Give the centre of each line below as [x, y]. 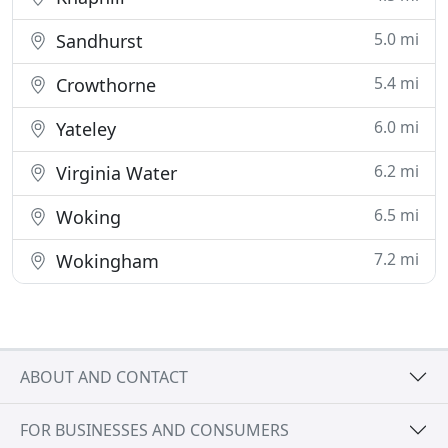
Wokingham [105, 261]
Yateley [83, 129]
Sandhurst [97, 41]
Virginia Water [114, 173]
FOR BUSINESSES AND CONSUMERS [154, 429]
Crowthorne [103, 85]
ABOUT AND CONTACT [104, 376]
